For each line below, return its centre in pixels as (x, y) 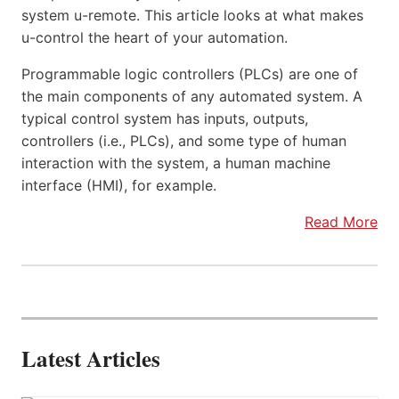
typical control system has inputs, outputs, (165, 118)
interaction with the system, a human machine (176, 163)
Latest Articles (91, 358)
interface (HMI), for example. (119, 185)
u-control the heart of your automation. (155, 37)
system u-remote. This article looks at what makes (192, 15)
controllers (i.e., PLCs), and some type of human (184, 140)
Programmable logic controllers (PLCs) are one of (190, 73)
